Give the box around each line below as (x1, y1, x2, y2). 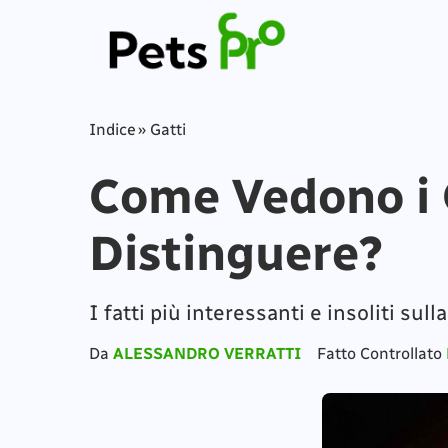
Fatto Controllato (316, 344, 446, 363)
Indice (88, 120, 136, 139)
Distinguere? (88, 225, 384, 282)
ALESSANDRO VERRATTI (112, 344, 301, 363)
